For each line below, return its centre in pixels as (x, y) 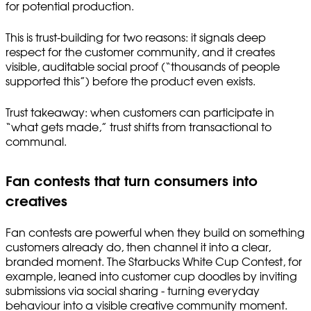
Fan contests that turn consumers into (132, 182)
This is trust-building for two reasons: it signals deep (136, 38)
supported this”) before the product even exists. (131, 82)
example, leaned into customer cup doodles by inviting (151, 277)
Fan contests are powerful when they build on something (155, 233)
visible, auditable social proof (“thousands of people (143, 67)
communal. (36, 142)
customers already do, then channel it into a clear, (138, 247)
